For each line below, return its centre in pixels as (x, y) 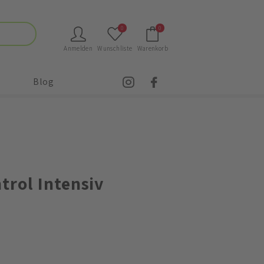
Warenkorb (152, 48)
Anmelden (78, 48)
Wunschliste (115, 48)
